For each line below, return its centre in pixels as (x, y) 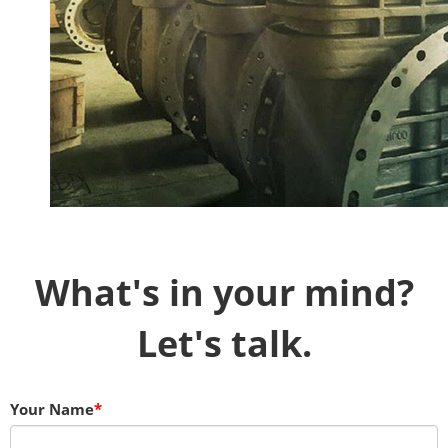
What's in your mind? (224, 292)
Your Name (52, 409)
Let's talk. (224, 343)
